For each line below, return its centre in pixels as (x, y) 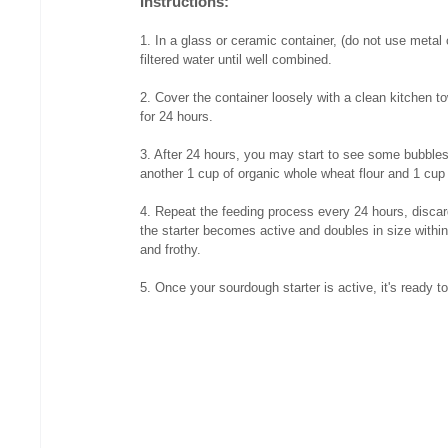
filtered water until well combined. (236, 60)
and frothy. (171, 250)
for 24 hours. (177, 117)
